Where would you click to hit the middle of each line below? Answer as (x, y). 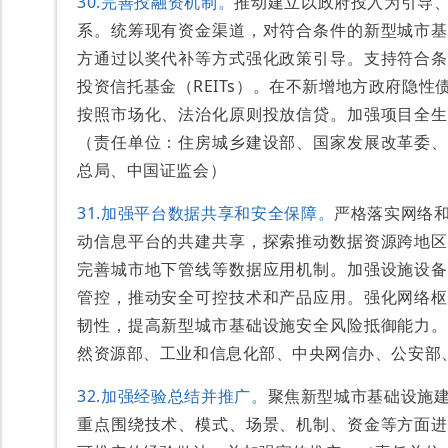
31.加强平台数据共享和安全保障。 (206, 213)
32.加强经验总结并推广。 (172, 396)
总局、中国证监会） (152, 170)
